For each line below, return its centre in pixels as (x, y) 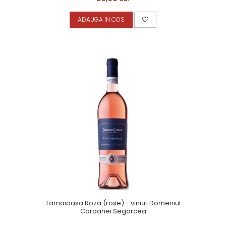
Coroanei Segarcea (113, 211)
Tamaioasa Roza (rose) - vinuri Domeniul (113, 203)
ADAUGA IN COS (101, 19)
